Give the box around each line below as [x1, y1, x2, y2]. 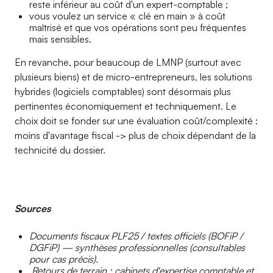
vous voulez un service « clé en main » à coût [29, 10, 225, 22]
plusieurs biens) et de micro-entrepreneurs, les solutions [15, 71, 252, 83]
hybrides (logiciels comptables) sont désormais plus [15, 85, 231, 97]
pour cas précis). [29, 253, 98, 265]
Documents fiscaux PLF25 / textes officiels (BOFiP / [29, 230, 243, 242]
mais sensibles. [29, 33, 91, 45]
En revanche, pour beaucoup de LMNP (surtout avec [15, 56, 241, 68]
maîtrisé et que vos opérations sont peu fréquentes [29, 21, 246, 34]
